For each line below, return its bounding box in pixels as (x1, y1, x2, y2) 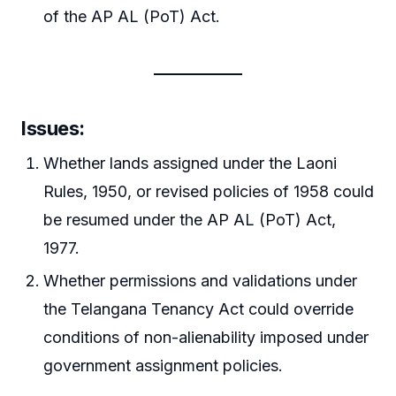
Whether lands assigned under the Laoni (43, 153, 338, 172)
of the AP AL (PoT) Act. (43, 6, 221, 26)
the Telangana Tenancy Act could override (43, 300, 354, 319)
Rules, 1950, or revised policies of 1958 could (43, 181, 375, 201)
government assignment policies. (43, 356, 284, 376)
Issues (21, 116, 80, 140)
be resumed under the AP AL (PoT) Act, (43, 209, 337, 229)
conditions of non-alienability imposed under (43, 328, 369, 347)
